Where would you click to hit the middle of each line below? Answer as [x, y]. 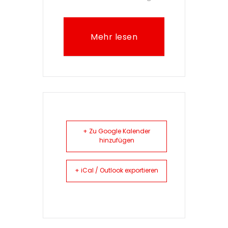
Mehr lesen [114, 38]
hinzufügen [117, 141]
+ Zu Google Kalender [117, 132]
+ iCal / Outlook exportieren [117, 171]
